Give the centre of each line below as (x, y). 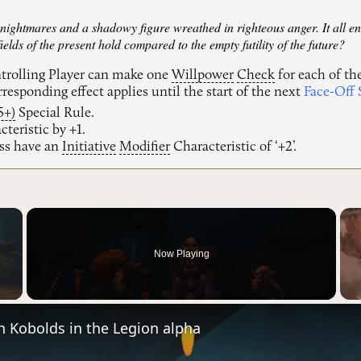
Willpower (203, 76)
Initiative (89, 147)
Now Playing (181, 253)
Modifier (145, 147)
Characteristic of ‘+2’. (234, 147)
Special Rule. (55, 114)
